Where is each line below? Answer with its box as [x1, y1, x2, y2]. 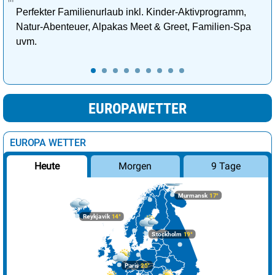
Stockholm [152, 230, 182, 238]
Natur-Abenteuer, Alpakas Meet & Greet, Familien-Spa [16, 21, 251, 33]
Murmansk [177, 192, 208, 199]
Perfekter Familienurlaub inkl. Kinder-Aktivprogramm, [16, 7, 246, 18]
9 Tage [211, 160, 241, 172]
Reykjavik [82, 213, 110, 221]
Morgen [118, 160, 152, 172]
